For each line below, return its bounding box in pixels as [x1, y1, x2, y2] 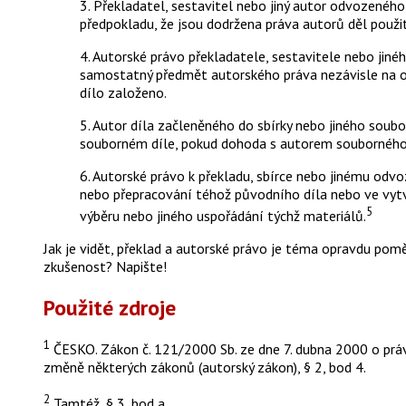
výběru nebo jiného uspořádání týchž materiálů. [80, 206, 366, 225]
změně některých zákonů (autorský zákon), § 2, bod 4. [43, 358, 366, 377]
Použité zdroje [43, 293, 176, 322]
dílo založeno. [80, 82, 167, 101]
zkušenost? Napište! [43, 256, 167, 275]
